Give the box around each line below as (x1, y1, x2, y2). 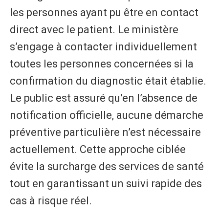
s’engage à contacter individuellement (10, 40, 197, 53)
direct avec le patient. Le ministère (10, 23, 178, 36)
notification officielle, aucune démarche (10, 109, 203, 121)
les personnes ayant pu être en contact (10, 6, 198, 19)
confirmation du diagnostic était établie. (10, 74, 206, 87)
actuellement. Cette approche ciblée (10, 143, 186, 155)
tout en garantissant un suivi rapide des (10, 177, 202, 190)
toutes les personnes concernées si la (10, 57, 194, 70)
